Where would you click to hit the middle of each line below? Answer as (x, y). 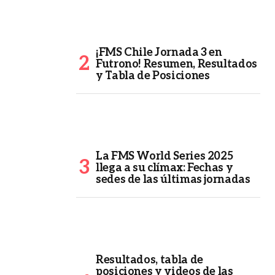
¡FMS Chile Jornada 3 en (159, 53)
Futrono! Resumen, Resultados (176, 64)
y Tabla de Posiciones (153, 76)
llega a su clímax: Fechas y (165, 168)
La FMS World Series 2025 (165, 157)
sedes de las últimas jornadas (173, 180)
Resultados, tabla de (149, 260)
